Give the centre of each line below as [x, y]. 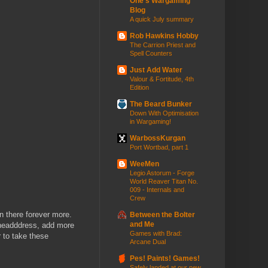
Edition [139, 88]
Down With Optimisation [164, 113]
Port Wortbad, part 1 [159, 147]
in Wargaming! [150, 122]
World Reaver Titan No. [164, 182]
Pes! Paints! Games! [165, 259]
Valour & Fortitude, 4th [162, 79]
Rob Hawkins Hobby [164, 36]
